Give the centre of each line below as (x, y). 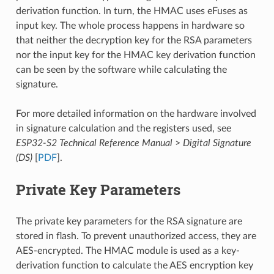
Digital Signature (217, 143)
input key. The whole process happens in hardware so (130, 25)
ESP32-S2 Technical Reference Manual (94, 143)
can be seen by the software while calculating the (121, 69)
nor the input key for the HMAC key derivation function (135, 55)
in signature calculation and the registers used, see (123, 128)
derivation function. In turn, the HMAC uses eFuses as (131, 11)
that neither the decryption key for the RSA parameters (134, 40)
